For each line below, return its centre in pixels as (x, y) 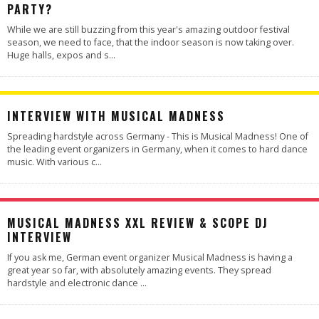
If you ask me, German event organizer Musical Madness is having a (150, 257)
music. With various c (51, 162)
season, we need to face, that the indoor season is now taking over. (151, 42)
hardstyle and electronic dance (74, 283)
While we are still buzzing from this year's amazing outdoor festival (148, 30)
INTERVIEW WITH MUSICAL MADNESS (116, 116)
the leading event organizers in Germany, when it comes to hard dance (157, 149)
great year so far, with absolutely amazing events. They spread (139, 270)
